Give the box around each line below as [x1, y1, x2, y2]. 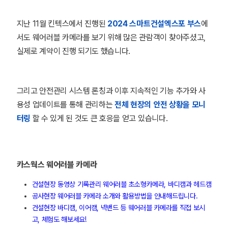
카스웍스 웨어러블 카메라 [16, 160, 97, 169]
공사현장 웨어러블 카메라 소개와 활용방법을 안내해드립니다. [32, 192, 198, 200]
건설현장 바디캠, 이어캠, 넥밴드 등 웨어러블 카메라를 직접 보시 [32, 204, 205, 212]
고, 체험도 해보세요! [32, 215, 87, 223]
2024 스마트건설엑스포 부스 [107, 19, 201, 28]
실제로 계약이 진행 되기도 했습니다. [16, 46, 131, 56]
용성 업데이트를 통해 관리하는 [16, 100, 115, 109]
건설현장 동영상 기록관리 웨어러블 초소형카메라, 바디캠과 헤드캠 [32, 180, 212, 188]
